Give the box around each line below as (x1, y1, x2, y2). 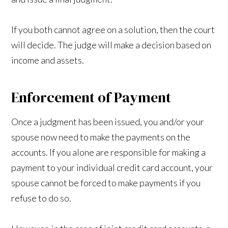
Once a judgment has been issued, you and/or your (11, 116, 205, 127)
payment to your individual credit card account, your (11, 161, 213, 173)
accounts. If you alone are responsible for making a (11, 146, 206, 158)
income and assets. (11, 54, 84, 66)
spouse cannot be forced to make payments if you (11, 177, 201, 188)
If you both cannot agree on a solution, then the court (11, 23, 215, 35)
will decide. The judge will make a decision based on (11, 39, 212, 50)
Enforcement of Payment (11, 87, 172, 107)
